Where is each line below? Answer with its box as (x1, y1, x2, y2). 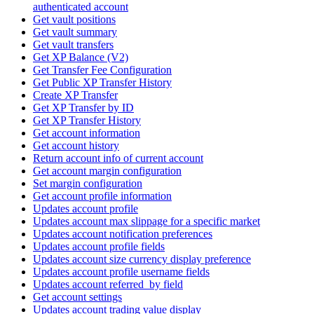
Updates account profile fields (33, 240, 165, 253)
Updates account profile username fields (33, 266, 210, 278)
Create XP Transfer (33, 89, 118, 102)
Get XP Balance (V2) (33, 51, 128, 64)
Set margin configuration (33, 177, 142, 190)
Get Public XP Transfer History (33, 76, 172, 89)
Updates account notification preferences (33, 228, 212, 240)
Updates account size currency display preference (33, 253, 251, 266)
